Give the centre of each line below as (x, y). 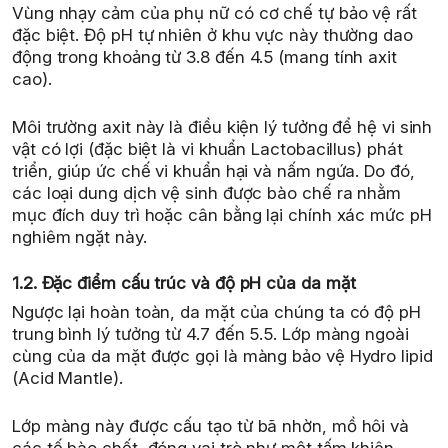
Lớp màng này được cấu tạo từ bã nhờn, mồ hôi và (211, 425)
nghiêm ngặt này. (79, 236)
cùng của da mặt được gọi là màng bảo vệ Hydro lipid (222, 356)
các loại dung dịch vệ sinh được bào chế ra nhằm (207, 192)
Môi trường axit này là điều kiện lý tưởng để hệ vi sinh (222, 126)
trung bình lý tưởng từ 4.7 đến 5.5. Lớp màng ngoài (210, 334)
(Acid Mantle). (67, 378)
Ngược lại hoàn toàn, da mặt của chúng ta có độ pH (216, 312)
